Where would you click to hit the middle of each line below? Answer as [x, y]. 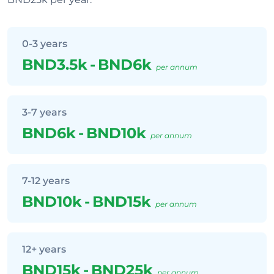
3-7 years [44, 112]
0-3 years [45, 44]
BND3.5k [55, 65]
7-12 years [46, 181]
